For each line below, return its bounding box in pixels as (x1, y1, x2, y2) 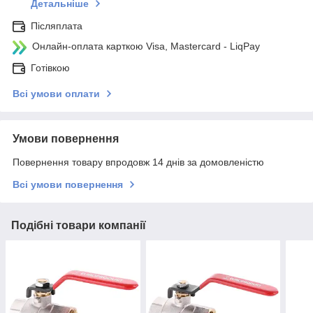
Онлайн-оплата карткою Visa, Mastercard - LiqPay (32, 41, 260, 52)
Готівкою (31, 62, 70, 74)
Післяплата (31, 20, 82, 32)
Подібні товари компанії (11, 219, 146, 232)
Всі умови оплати (13, 88, 100, 100)
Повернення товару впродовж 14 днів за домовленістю (13, 156, 264, 168)
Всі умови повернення (13, 179, 123, 191)
